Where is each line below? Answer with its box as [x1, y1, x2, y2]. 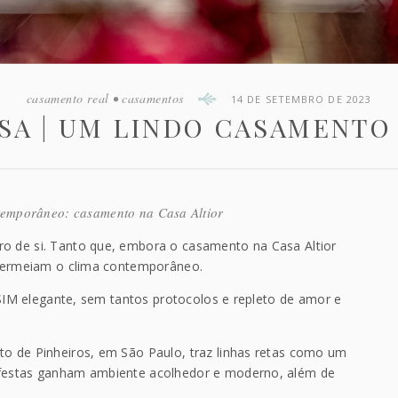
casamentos [122, 90, 184, 107]
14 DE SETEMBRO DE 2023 [230, 92, 372, 106]
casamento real [26, 90, 109, 107]
